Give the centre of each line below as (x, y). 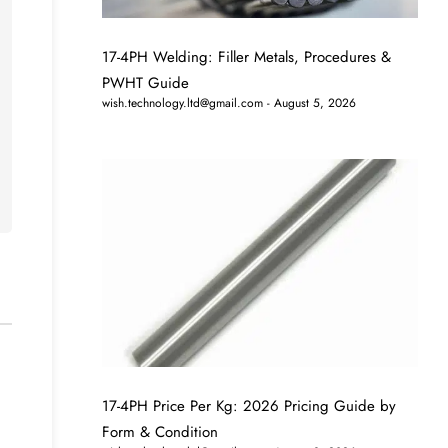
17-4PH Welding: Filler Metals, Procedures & (247, 56)
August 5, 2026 (313, 102)
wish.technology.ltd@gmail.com (183, 102)
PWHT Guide (146, 82)
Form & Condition (160, 432)
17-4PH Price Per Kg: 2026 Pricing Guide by (249, 406)
